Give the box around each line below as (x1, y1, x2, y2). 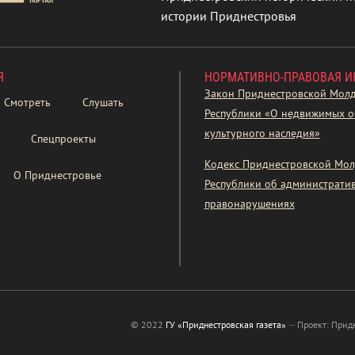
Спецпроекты (31, 131, 96, 146)
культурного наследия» (204, 125, 320, 140)
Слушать (82, 94, 124, 109)
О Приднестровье (13, 167, 101, 182)
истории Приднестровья (161, 7, 297, 24)
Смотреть (4, 94, 51, 109)
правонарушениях (204, 196, 295, 211)
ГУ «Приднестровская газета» (165, 318, 286, 330)
